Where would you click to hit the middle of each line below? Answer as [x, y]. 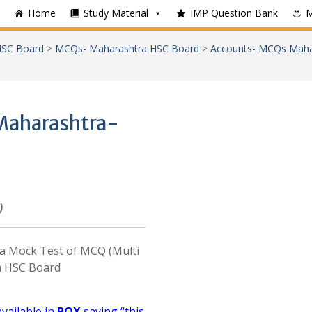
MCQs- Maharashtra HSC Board [127, 48]
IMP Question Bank [234, 13]
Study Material [116, 13]
